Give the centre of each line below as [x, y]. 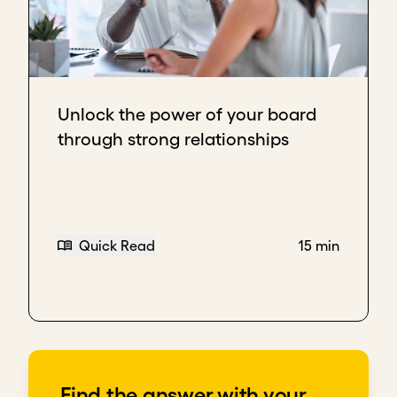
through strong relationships [173, 139]
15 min [319, 246]
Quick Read [117, 246]
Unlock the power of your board [187, 114]
